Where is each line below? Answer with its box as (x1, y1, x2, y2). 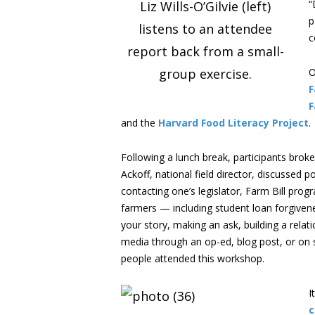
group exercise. (159, 65, 252, 82)
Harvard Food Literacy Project (158, 116, 309, 129)
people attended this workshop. (121, 252, 264, 265)
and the (121, 116, 158, 129)
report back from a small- (127, 42, 284, 60)
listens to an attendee (139, 20, 272, 37)
